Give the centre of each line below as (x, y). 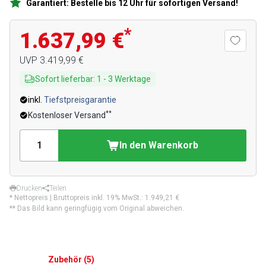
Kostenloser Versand (67, 115)
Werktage (133, 79)
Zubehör (65, 259)
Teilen (58, 188)
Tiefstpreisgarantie (80, 100)
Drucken (29, 188)
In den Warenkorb (159, 145)
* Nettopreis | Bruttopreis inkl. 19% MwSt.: (77, 198)
